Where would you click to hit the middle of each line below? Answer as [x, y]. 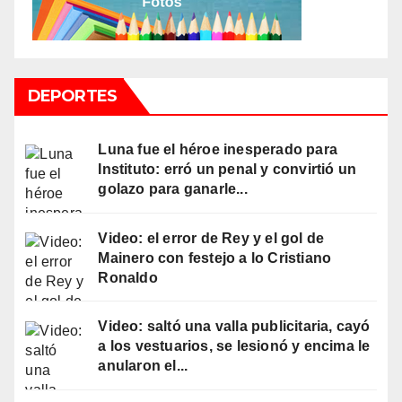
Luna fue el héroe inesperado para [218, 149]
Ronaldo [128, 277]
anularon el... [143, 366]
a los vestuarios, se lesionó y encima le [234, 346]
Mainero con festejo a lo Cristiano [215, 258]
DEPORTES [72, 96]
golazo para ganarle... [173, 188]
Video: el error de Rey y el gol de [211, 238]
